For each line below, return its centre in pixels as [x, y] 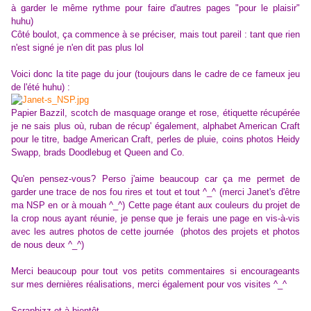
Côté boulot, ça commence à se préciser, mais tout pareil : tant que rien [155, 35]
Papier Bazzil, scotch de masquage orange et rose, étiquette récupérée [155, 113]
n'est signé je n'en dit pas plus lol [77, 48]
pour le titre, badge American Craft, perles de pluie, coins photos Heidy [155, 140]
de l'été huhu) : [41, 87]
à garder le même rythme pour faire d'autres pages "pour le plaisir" [155, 8]
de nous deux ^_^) [48, 245]
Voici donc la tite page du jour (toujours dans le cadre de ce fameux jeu [155, 74]
